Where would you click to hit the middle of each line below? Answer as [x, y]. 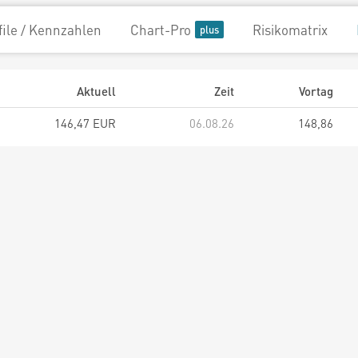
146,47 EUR [85, 123]
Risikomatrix [290, 30]
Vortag [316, 91]
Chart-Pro [161, 30]
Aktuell [96, 91]
